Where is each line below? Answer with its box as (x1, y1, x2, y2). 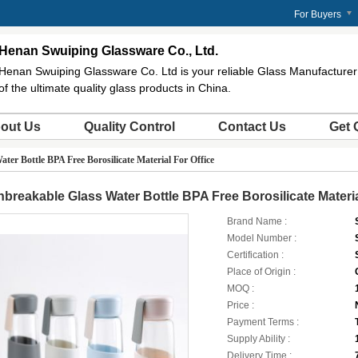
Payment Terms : (226, 316, 299, 328)
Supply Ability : (226, 333, 290, 344)
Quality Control (84, 120, 175, 133)
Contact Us (218, 120, 286, 133)
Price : (226, 300, 254, 311)
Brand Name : (226, 216, 287, 227)
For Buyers (294, 9, 341, 20)
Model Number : (226, 233, 296, 244)
